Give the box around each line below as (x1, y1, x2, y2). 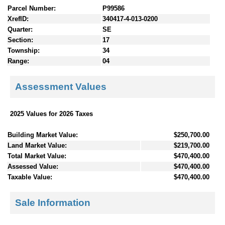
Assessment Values (15, 81, 106, 92)
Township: (8, 46, 40, 54)
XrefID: (8, 15, 29, 23)
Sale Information (15, 197, 90, 208)
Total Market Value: (8, 152, 66, 160)
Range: (8, 57, 29, 65)
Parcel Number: (8, 4, 56, 12)
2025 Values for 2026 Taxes (10, 109, 93, 118)
